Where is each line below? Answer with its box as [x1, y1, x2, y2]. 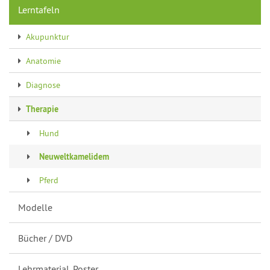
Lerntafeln [18, 4, 60, 16]
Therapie [26, 103, 58, 115]
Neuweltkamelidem [39, 151, 109, 162]
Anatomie [26, 55, 61, 66]
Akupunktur [26, 31, 69, 42]
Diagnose [26, 79, 60, 90]
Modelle [18, 201, 52, 213]
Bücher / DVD [18, 232, 72, 244]
